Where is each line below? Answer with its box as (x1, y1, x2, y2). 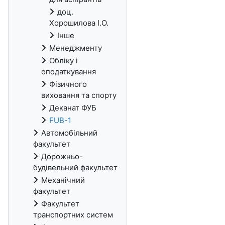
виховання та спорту (41, 90, 117, 100)
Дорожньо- (41, 152, 83, 161)
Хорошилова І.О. (49, 18, 108, 28)
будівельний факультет (33, 163, 118, 172)
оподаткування (41, 67, 96, 76)
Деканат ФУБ (49, 103, 96, 113)
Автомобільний (41, 128, 97, 138)
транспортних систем (33, 210, 113, 219)
